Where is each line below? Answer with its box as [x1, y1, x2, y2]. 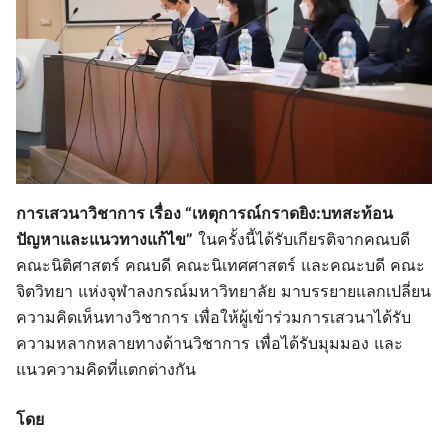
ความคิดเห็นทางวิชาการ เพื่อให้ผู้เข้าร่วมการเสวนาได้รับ [16, 306, 411, 327]
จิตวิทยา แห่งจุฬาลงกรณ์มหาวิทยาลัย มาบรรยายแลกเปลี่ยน [16, 280, 431, 301]
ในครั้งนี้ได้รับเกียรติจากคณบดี [193, 228, 410, 249]
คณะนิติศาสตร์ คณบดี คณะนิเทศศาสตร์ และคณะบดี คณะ [16, 254, 425, 275]
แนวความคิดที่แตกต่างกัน [16, 358, 196, 379]
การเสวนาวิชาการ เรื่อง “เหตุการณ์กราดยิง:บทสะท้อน [16, 202, 393, 223]
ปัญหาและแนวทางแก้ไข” [16, 228, 193, 249]
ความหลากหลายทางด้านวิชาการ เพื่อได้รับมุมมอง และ [16, 332, 403, 353]
